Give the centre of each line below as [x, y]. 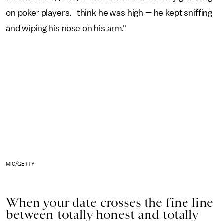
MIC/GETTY [20, 164]
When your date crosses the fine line [110, 203]
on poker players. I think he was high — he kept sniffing [109, 13]
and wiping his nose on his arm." [66, 28]
